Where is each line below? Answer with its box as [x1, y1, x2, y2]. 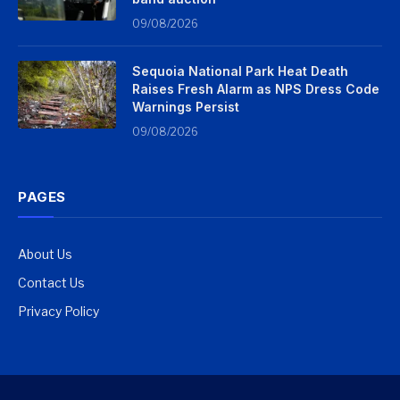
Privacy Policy [18, 304, 99, 320]
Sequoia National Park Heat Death [132, 63, 348, 79]
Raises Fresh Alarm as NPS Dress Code [132, 81, 379, 97]
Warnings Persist [132, 99, 239, 115]
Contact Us [18, 275, 85, 291]
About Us [18, 246, 72, 262]
